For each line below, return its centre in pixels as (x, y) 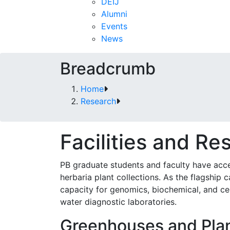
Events (114, 26)
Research (98, 101)
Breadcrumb (108, 69)
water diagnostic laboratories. (120, 202)
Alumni (114, 14)
